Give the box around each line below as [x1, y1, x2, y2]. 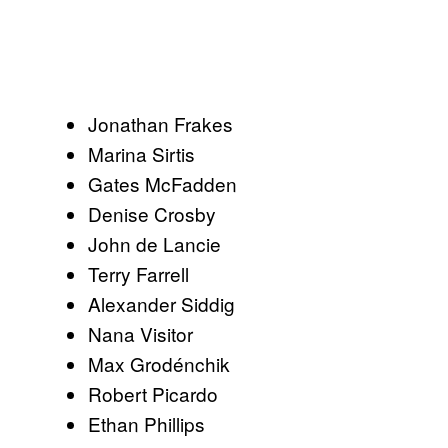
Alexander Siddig [88, 289, 235, 317]
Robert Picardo [88, 379, 218, 407]
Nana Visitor [88, 319, 193, 347]
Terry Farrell [88, 259, 189, 287]
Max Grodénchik [88, 349, 230, 377]
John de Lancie [88, 229, 221, 257]
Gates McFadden [88, 169, 237, 197]
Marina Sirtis [88, 139, 195, 167]
